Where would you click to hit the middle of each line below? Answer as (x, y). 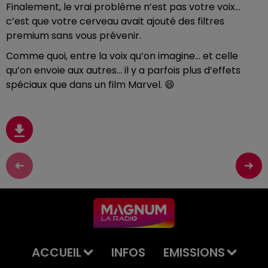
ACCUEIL (56, 252)
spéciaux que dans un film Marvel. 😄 (90, 85)
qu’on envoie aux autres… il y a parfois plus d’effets (123, 70)
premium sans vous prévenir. (74, 36)
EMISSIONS (194, 252)
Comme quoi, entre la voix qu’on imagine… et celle (122, 56)
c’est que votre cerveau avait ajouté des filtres (115, 21)
